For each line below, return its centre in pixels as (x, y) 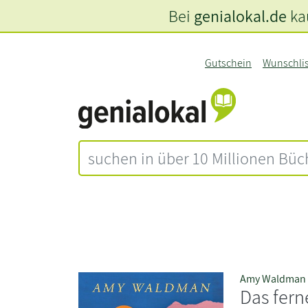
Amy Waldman (273, 279)
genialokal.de (240, 16)
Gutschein (228, 63)
